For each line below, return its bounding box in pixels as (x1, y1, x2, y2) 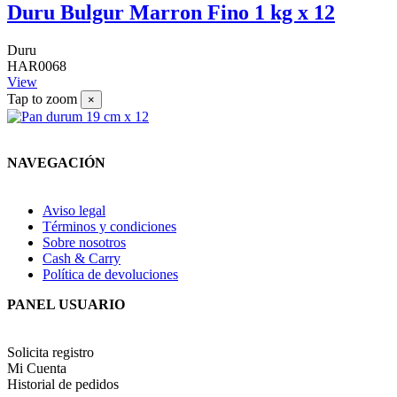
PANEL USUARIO (7, 297, 125, 313)
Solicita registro (7, 345, 94, 361)
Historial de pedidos (7, 377, 119, 393)
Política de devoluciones (43, 267, 178, 283)
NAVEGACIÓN (7, 155, 105, 171)
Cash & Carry (43, 251, 121, 267)
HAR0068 (7, 58, 66, 74)
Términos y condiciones (43, 219, 176, 235)
